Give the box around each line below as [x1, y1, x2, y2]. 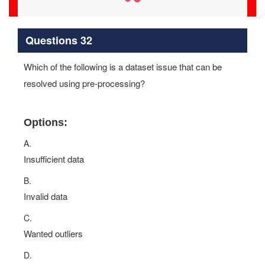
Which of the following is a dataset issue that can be [24, 60, 222, 73]
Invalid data [24, 190, 67, 202]
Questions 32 [25, 32, 92, 48]
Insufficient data [24, 153, 84, 165]
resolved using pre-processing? [24, 77, 145, 89]
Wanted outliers [24, 227, 83, 240]
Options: [24, 117, 67, 128]
